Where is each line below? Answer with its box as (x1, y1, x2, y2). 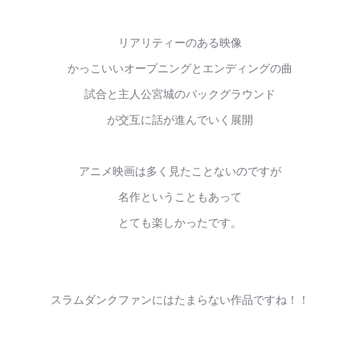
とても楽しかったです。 (118, 214, 242, 230)
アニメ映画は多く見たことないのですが (79, 162, 281, 178)
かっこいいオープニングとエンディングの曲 (67, 59, 292, 76)
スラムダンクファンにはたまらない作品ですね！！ (51, 291, 309, 307)
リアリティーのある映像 (118, 34, 242, 50)
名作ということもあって (118, 188, 242, 204)
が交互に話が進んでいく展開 (107, 111, 253, 127)
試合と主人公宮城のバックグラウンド (84, 85, 276, 101)
